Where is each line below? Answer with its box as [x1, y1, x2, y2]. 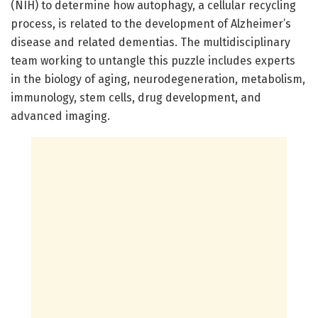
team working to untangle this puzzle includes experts [11, 53, 295, 67]
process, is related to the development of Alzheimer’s [11, 16, 291, 31]
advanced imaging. [11, 109, 110, 123]
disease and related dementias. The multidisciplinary [11, 35, 290, 49]
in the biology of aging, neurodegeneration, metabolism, [11, 72, 305, 86]
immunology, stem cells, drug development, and [11, 90, 261, 104]
